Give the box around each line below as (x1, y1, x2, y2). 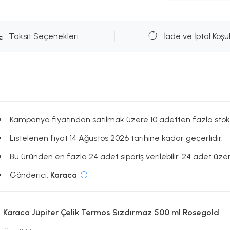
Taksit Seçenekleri (8, 31, 79, 41)
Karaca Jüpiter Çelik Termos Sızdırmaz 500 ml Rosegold (3, 207, 222, 217)
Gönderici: (9, 170, 50, 180)
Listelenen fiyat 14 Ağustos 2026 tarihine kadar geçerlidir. (9, 133, 223, 143)
